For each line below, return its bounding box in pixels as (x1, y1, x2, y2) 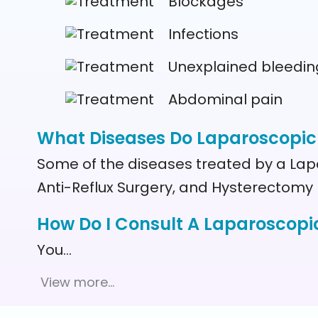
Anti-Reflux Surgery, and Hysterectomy (37, 177, 313, 197)
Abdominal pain (168, 89, 283, 109)
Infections (168, 24, 238, 44)
